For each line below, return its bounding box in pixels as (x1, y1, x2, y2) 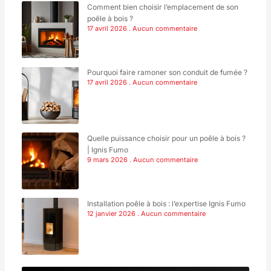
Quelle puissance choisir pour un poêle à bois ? (87, 133, 246, 143)
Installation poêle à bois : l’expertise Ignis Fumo (87, 198, 246, 208)
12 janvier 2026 (87, 209, 137, 218)
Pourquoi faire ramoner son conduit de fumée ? (87, 68, 247, 77)
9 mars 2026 (87, 155, 129, 164)
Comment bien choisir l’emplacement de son (87, 2, 238, 12)
